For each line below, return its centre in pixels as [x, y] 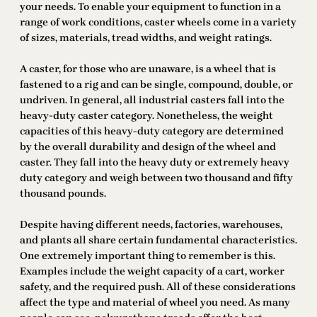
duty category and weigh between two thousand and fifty [156, 178]
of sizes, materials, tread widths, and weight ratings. [146, 38]
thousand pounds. [63, 194]
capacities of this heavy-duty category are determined [152, 132]
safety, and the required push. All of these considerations [158, 287]
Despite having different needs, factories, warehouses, [151, 225]
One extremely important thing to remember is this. [148, 256]
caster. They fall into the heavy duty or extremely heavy [155, 163]
